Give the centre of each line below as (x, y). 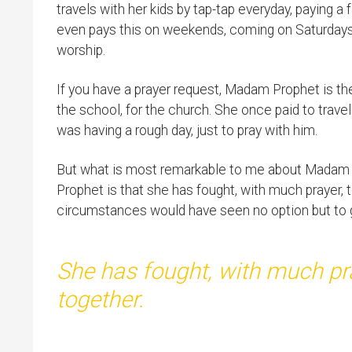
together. (100, 300)
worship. (81, 50)
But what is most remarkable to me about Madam (203, 169)
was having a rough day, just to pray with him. (187, 130)
